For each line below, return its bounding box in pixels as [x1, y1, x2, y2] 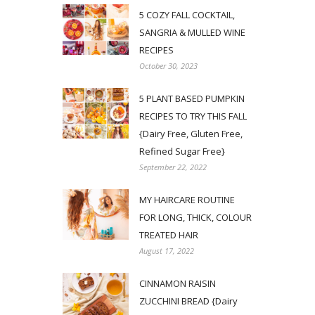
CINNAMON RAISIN [139, 277, 216, 290]
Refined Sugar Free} [139, 145, 225, 158]
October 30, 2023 [139, 60, 198, 72]
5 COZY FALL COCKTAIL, [139, 8, 235, 22]
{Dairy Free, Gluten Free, [139, 127, 243, 141]
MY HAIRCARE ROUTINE [139, 193, 235, 207]
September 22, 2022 [139, 162, 207, 173]
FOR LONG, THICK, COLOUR [139, 211, 252, 224]
